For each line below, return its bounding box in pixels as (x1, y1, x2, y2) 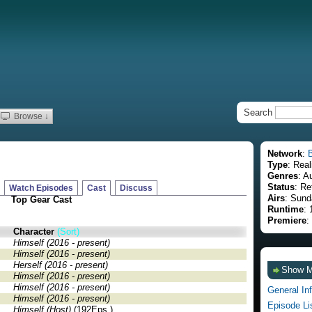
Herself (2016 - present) (13, 260, 108, 270)
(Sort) (57, 226, 79, 237)
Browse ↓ (12, 111, 49, 121)
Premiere (267, 215, 306, 226)
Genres (267, 171, 298, 181)
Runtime (267, 204, 304, 214)
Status (267, 182, 295, 192)
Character (13, 226, 54, 237)
